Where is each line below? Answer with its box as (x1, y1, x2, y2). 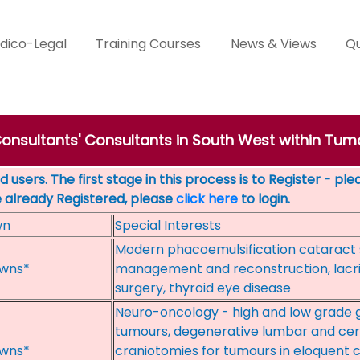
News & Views (230, 35, 317, 53)
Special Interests (115, 216, 221, 235)
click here (176, 190, 238, 208)
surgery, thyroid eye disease (115, 279, 291, 297)
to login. (238, 190, 290, 208)
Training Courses (96, 35, 202, 53)
